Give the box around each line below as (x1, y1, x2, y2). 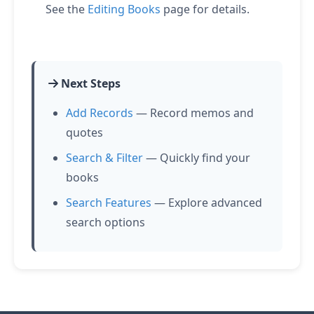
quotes (66, 125, 103, 140)
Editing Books (88, 1, 161, 17)
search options (66, 214, 145, 230)
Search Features (66, 195, 151, 210)
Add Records (66, 105, 133, 121)
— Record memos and (133, 105, 254, 121)
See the (46, 1, 88, 17)
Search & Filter (66, 150, 143, 165)
